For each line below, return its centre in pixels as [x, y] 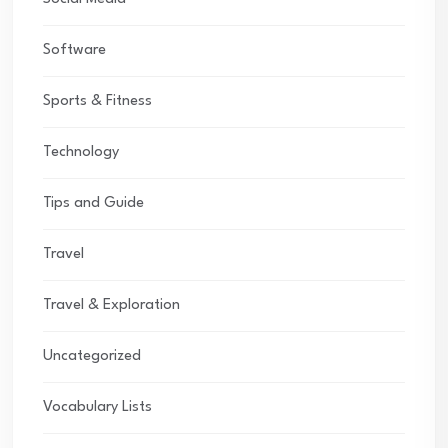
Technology [81, 153]
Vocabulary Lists [97, 408]
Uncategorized [92, 357]
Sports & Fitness [97, 102]
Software [74, 51]
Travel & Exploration [111, 306]
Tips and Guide [93, 204]
